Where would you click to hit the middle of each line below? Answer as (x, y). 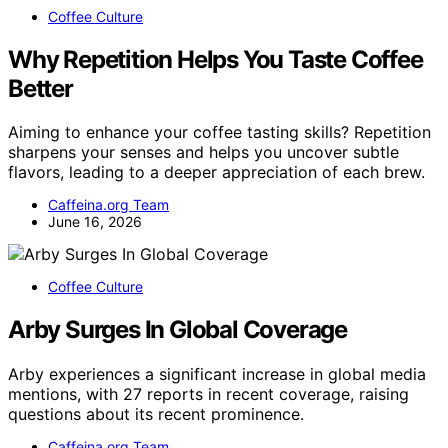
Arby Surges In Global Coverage (177, 330)
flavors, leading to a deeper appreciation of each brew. (216, 172)
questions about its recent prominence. (156, 414)
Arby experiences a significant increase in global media (217, 374)
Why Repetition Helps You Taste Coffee (215, 59)
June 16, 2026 (95, 222)
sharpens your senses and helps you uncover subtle (203, 152)
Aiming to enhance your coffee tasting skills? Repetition (219, 132)
